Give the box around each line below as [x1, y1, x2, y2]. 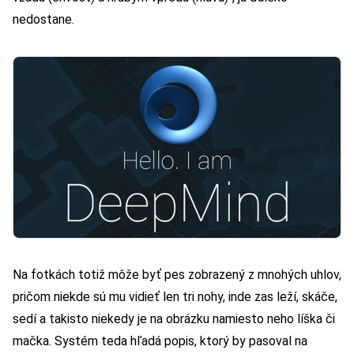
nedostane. [13, 12, 74, 28]
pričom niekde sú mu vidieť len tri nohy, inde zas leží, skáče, [13, 289, 337, 305]
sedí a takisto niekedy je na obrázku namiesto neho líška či [13, 311, 335, 327]
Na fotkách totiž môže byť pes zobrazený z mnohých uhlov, [13, 267, 341, 283]
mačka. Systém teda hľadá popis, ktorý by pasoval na [13, 333, 307, 349]
